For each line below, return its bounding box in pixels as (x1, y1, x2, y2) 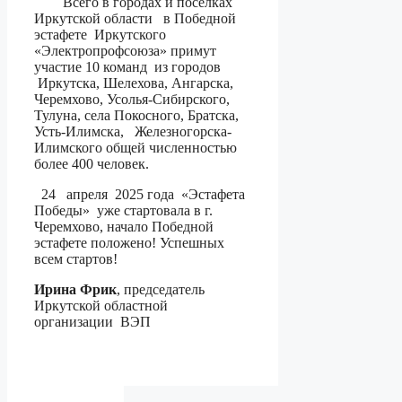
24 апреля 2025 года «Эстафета (34, 187, 245, 203)
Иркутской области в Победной (34, 11, 236, 27)
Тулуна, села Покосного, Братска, (34, 108, 239, 124)
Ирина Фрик (34, 282, 117, 298)
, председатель (117, 282, 205, 298)
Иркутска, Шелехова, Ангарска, (34, 75, 233, 92)
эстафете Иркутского (34, 27, 166, 43)
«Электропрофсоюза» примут (34, 43, 216, 59)
